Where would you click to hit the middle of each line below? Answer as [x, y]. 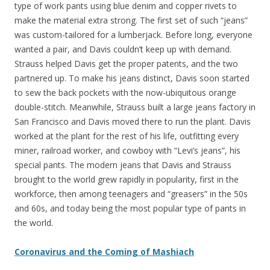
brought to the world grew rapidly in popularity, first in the [127, 180]
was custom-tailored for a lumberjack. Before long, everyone [133, 35]
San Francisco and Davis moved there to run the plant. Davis [133, 122]
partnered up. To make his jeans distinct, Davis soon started [132, 78]
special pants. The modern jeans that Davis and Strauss [123, 165]
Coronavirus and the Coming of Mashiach [104, 252]
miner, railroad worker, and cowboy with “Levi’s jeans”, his [127, 151]
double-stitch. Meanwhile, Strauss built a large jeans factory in [135, 107]
